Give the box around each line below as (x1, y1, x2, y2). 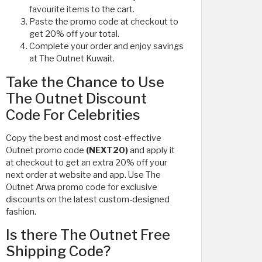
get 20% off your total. (29, 28, 119, 39)
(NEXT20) (86, 144, 130, 156)
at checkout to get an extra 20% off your (6, 157, 167, 168)
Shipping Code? (6, 242, 111, 260)
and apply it (130, 144, 175, 156)
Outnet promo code (6, 144, 86, 156)
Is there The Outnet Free (6, 226, 170, 243)
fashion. (6, 206, 36, 217)
